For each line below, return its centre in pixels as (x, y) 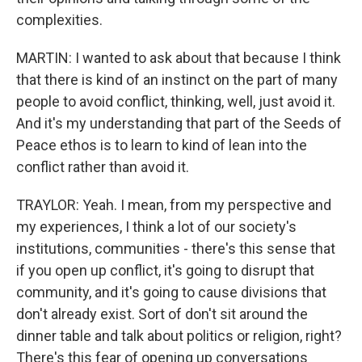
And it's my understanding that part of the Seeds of (179, 123)
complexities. (59, 20)
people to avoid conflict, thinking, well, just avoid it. (176, 101)
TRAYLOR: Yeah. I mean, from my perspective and (174, 205)
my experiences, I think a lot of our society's (156, 227)
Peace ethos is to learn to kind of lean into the (162, 145)
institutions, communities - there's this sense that (176, 248)
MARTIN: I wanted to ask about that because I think (179, 58)
